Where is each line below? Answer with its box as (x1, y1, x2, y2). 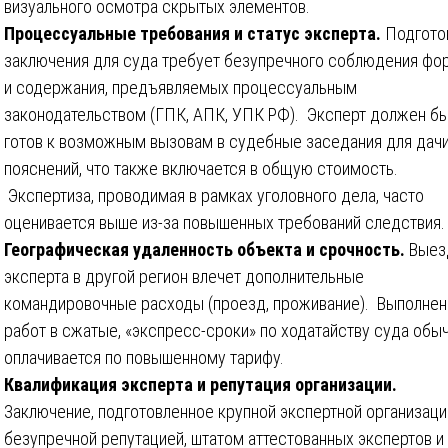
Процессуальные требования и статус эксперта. (4, 22, 385, 44)
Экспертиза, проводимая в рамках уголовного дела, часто (4, 184, 424, 206)
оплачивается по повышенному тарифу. (4, 346, 284, 368)
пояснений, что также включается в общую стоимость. (4, 157, 398, 179)
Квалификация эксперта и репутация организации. (4, 373, 397, 395)
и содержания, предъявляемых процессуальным (4, 76, 357, 98)
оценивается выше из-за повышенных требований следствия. (4, 211, 445, 233)
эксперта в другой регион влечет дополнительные (4, 265, 364, 287)
